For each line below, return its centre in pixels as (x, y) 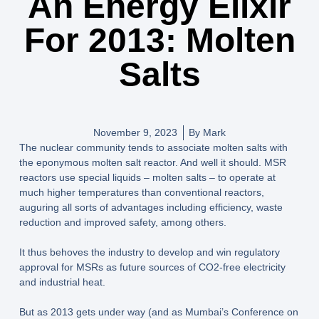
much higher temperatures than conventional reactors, (141, 193)
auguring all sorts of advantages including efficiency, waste (151, 208)
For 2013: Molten (159, 41)
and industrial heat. (62, 282)
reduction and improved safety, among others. (122, 223)
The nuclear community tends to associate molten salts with (153, 148)
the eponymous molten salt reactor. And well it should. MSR (152, 163)
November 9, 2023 (135, 133)
